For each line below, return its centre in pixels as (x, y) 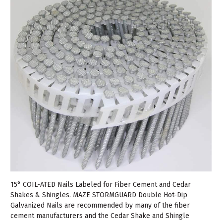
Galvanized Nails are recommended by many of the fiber (100, 205)
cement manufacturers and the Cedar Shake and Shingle (100, 216)
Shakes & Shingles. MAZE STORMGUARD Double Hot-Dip (99, 195)
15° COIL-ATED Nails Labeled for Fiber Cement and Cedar (101, 184)
